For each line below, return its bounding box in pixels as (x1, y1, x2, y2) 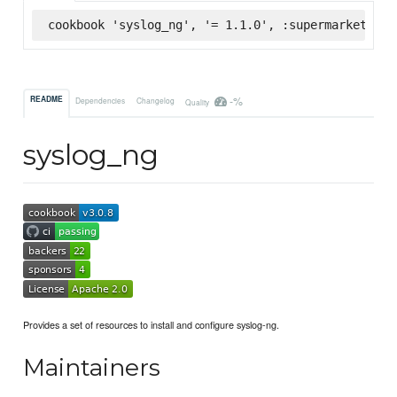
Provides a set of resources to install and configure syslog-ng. (23, 316, 280, 331)
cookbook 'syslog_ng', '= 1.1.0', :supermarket (47, 17, 367, 32)
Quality (184, 96, 211, 107)
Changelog (136, 94, 175, 105)
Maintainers (23, 353, 161, 383)
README (30, 94, 64, 105)
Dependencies (75, 94, 126, 105)
